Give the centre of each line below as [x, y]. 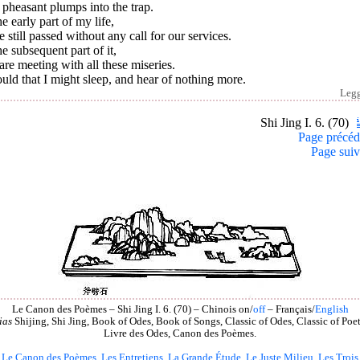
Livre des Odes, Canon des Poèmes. [180, 333]
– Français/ [290, 309]
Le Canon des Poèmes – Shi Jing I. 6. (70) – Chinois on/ [132, 309]
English [331, 309]
